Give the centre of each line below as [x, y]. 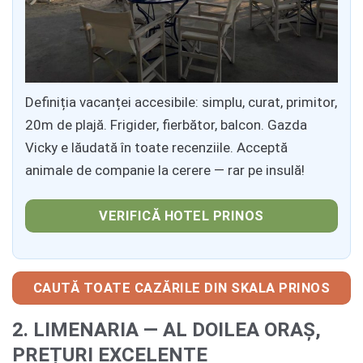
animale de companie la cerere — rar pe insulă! [165, 170]
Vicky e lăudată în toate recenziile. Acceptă [156, 147]
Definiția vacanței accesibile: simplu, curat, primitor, [181, 102]
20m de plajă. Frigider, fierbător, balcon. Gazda [166, 124]
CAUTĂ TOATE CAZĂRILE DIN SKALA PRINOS [181, 288]
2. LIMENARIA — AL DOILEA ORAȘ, [167, 330]
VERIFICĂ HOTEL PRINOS [181, 216]
